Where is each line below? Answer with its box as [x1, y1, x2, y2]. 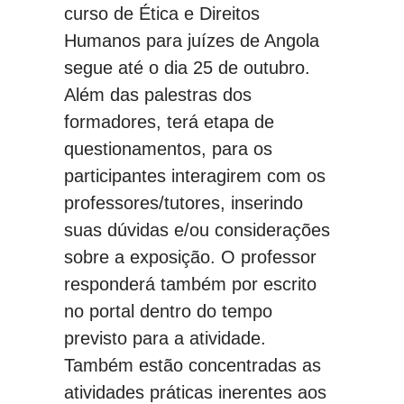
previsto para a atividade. [64, 327, 266, 348]
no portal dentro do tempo [64, 300, 272, 321]
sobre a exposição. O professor [64, 246, 317, 267]
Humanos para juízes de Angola [64, 30, 319, 50]
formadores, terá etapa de [64, 111, 274, 132]
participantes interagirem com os [64, 165, 326, 186]
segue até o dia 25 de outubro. [64, 57, 310, 78]
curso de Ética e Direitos [64, 3, 260, 23]
